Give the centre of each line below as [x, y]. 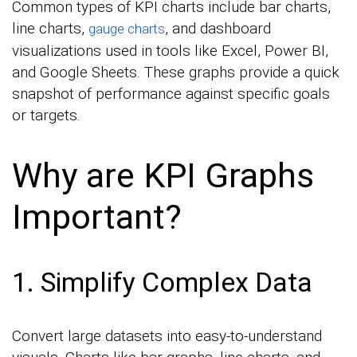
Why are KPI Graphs [163, 175]
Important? [97, 216]
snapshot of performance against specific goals [171, 94]
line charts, [50, 29]
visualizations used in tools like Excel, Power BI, [170, 51]
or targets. [46, 116]
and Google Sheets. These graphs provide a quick [176, 73]
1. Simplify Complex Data [162, 282]
